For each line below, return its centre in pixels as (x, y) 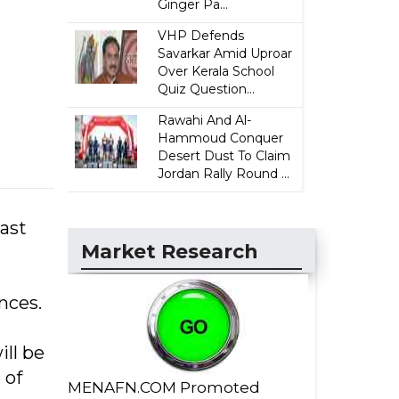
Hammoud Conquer (221, 138)
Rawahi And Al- (205, 120)
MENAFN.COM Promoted (164, 387)
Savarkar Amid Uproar (225, 53)
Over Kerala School (216, 71)
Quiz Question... (207, 89)
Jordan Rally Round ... (224, 174)
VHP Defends (201, 36)
